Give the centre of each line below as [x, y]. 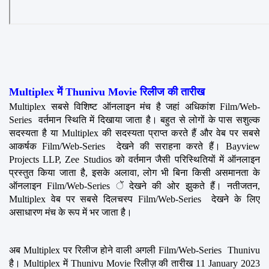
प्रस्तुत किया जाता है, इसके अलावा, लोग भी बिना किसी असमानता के [134, 172]
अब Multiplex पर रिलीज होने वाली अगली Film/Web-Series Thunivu [134, 250]
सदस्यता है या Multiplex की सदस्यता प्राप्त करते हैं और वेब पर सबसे [134, 133]
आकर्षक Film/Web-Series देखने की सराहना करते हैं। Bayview [134, 146]
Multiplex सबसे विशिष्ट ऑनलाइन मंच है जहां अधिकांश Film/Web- [134, 106]
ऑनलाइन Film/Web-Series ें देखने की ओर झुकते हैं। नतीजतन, [134, 186]
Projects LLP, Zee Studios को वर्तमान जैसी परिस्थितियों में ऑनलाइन [134, 159]
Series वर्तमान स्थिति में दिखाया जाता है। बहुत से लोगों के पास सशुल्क [134, 119]
